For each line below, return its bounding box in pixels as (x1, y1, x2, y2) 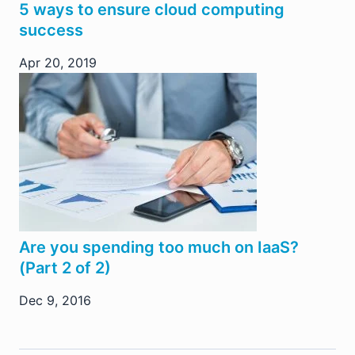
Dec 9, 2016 (19, 292, 91, 309)
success (19, 21, 83, 40)
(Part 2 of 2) (19, 258, 111, 278)
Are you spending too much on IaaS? (19, 238, 299, 258)
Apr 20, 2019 (19, 55, 97, 71)
